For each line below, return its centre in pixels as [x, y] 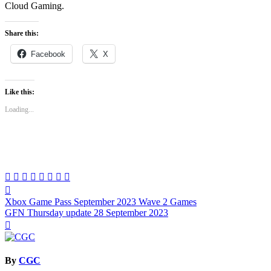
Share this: [22, 34]
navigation [37, 207]
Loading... [19, 110]
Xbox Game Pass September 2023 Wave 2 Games [101, 202]
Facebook [48, 54]
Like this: [20, 92]
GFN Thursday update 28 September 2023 [87, 213]
